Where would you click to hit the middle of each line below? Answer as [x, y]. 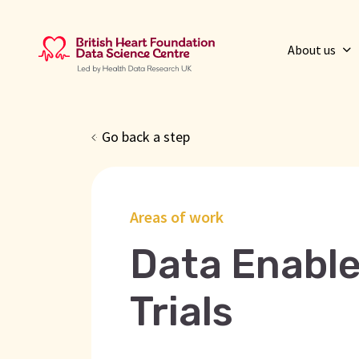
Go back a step [146, 137]
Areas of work [177, 217]
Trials [182, 312]
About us [313, 50]
